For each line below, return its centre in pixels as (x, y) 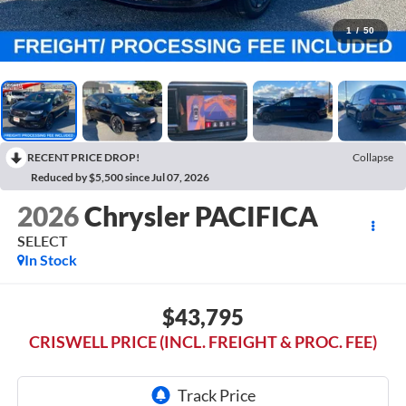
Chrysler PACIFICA (201, 216)
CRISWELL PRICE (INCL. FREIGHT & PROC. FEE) (203, 341)
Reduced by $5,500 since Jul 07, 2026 (120, 177)
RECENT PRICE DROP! (83, 157)
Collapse (373, 157)
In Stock (50, 260)
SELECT (42, 241)
